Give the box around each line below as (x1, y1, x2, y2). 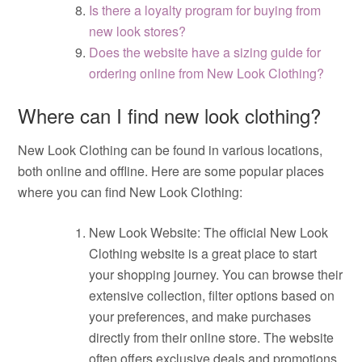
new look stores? (89, 22, 187, 40)
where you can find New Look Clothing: (18, 183, 243, 201)
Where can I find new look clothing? (18, 101, 322, 129)
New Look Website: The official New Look (89, 223, 329, 242)
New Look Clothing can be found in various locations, (18, 141, 323, 159)
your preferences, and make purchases (89, 307, 312, 326)
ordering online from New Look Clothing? (89, 64, 325, 82)
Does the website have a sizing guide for (89, 43, 322, 61)
